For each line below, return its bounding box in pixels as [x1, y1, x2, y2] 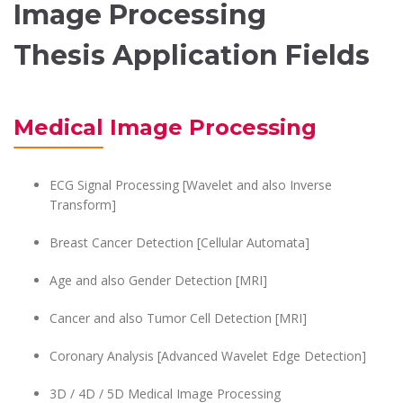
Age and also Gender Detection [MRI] [49, 272, 267, 289]
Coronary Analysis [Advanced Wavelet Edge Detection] [49, 347, 366, 364]
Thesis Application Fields [13, 39, 370, 72]
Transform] [49, 196, 116, 213]
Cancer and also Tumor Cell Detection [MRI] [49, 309, 307, 327]
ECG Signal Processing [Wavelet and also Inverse [49, 176, 332, 193]
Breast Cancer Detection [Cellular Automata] [49, 234, 309, 251]
